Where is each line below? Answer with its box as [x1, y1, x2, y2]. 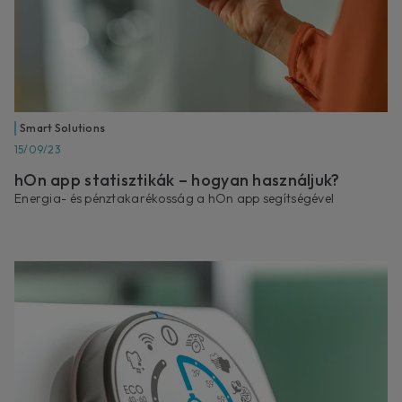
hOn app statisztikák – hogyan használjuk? [14, 169, 340, 190]
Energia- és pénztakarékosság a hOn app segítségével [14, 189, 335, 206]
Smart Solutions [20, 120, 106, 135]
